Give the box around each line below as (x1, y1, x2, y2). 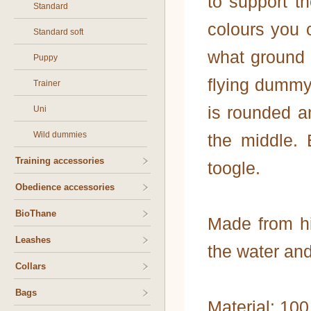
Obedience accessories (15, 182, 115, 192)
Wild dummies (33, 130, 87, 140)
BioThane (15, 208, 56, 219)
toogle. (208, 158, 260, 178)
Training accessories (15, 155, 104, 166)
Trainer (33, 78, 60, 88)
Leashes (15, 235, 51, 245)
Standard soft (33, 27, 83, 37)
